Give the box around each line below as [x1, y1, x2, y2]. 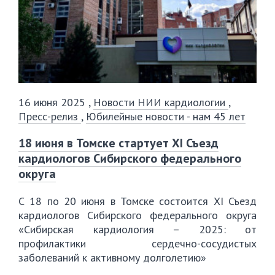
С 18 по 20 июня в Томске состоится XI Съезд [18, 194, 257, 208]
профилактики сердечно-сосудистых [18, 236, 257, 250]
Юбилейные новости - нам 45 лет [86, 109, 246, 123]
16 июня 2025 [18, 95, 88, 109]
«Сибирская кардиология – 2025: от [18, 222, 257, 236]
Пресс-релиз [18, 109, 81, 123]
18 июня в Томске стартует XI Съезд [18, 135, 219, 151]
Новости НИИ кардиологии [93, 95, 228, 109]
